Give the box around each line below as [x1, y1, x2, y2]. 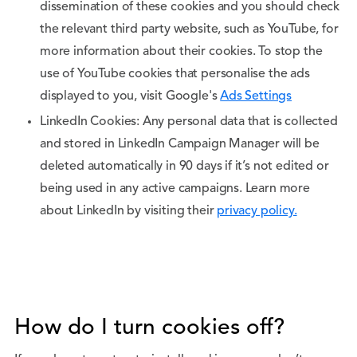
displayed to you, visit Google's [40, 90, 221, 103]
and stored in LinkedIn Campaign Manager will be [40, 138, 320, 151]
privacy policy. [217, 205, 297, 218]
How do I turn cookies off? [14, 317, 284, 339]
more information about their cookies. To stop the [40, 45, 323, 58]
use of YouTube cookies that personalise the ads [40, 68, 310, 80]
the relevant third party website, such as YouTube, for [40, 23, 339, 36]
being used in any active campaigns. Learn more [40, 182, 310, 195]
